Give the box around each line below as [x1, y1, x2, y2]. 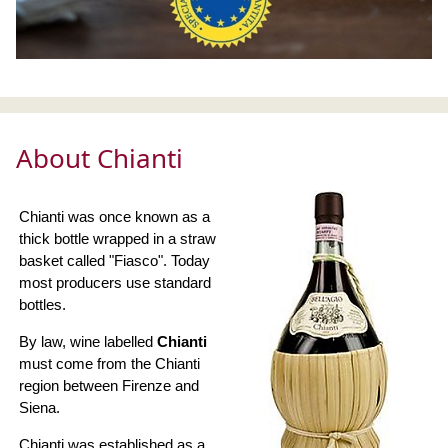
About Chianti [16, 140, 183, 177]
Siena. [19, 399, 60, 417]
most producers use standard [19, 274, 211, 292]
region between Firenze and [19, 377, 199, 395]
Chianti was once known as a [19, 208, 210, 226]
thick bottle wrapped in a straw [19, 230, 216, 248]
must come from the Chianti [19, 355, 200, 373]
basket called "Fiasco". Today [19, 252, 210, 270]
